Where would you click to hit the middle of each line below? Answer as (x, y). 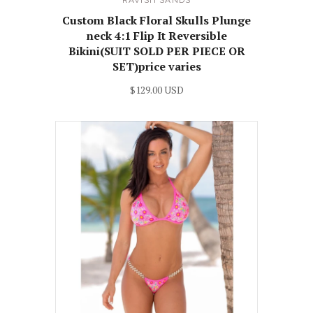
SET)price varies (156, 67)
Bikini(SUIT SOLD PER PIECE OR (156, 51)
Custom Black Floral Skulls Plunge (156, 21)
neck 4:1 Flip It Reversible (156, 36)
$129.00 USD (156, 90)
